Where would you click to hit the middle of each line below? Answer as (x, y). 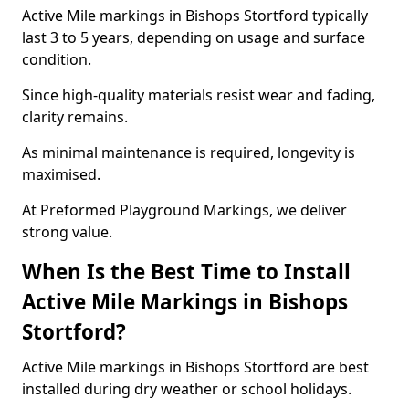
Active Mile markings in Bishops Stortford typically (195, 16)
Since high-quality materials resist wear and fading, (199, 95)
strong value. (67, 232)
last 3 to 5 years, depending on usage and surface (194, 37)
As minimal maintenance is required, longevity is (189, 152)
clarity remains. (75, 117)
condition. (57, 59)
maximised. (61, 174)
